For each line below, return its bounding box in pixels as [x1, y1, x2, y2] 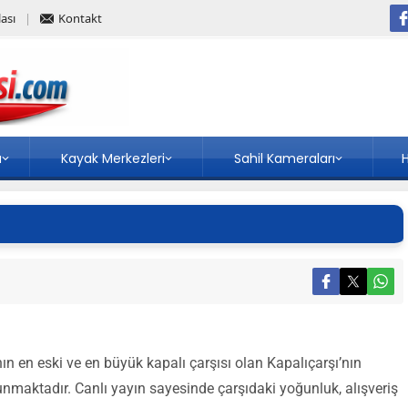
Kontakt [58, 10, 102, 26]
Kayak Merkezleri [60, 149, 165, 168]
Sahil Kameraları [233, 149, 335, 168]
